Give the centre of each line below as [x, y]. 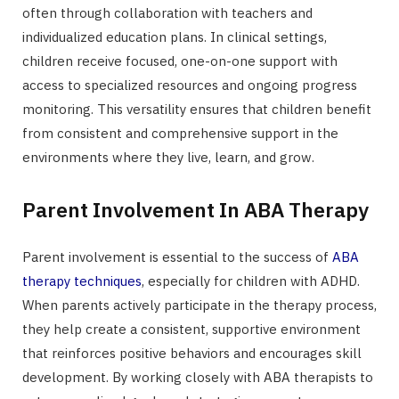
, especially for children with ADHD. [251, 281]
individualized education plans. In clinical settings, [175, 37]
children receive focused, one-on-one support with [180, 61]
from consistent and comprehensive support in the [180, 134]
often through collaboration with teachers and [167, 13]
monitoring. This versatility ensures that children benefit [197, 110]
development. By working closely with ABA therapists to [198, 378]
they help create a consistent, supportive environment [191, 330]
